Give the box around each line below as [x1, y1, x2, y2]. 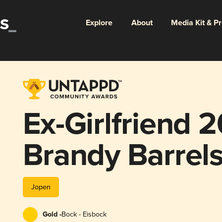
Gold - [42, 210, 61, 219]
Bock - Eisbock [61, 210, 107, 219]
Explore [85, 17, 112, 28]
